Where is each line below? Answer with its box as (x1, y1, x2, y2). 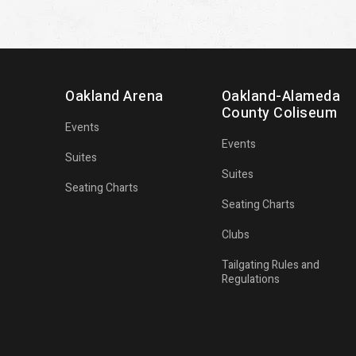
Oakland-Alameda (221, 85, 341, 107)
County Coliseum (221, 102, 338, 124)
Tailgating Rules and (221, 256, 319, 273)
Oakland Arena (65, 85, 164, 107)
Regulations (221, 270, 280, 288)
